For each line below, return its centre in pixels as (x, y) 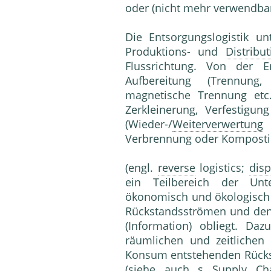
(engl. (142, 168)
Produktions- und (175, 52)
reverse (176, 168)
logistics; (222, 168)
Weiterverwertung (218, 124)
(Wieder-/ (149, 124)
